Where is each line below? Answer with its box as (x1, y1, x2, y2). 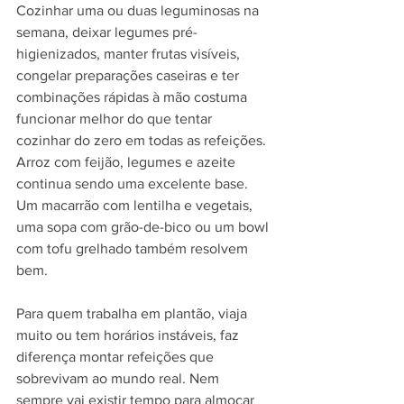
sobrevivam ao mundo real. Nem (16, 371, 223, 386)
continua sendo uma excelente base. (16, 176, 252, 191)
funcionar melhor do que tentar (16, 111, 216, 126)
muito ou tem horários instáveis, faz (16, 327, 243, 343)
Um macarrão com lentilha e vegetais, (16, 197, 256, 213)
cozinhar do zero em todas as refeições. (16, 133, 270, 148)
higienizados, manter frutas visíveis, (16, 46, 243, 61)
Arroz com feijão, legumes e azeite (16, 154, 239, 170)
